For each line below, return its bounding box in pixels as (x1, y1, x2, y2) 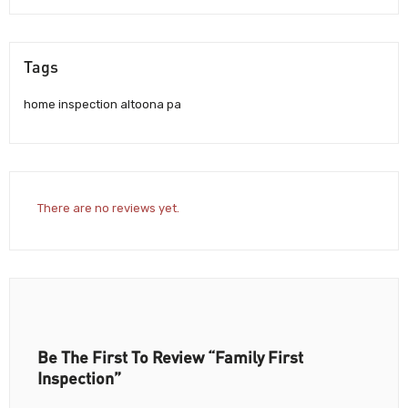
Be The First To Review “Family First (37, 346, 303, 367)
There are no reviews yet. (37, 200, 179, 215)
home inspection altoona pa (24, 97, 181, 112)
